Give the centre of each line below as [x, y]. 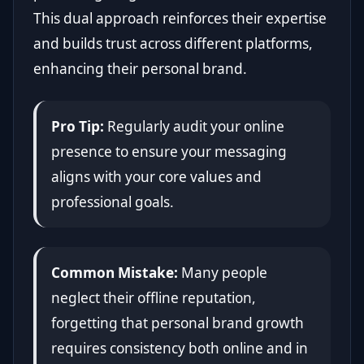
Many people [222, 272]
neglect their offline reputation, [153, 297]
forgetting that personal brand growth [177, 323]
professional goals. [112, 201]
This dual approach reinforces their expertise [180, 18]
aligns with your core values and [156, 176]
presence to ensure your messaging [169, 151]
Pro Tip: [77, 126]
